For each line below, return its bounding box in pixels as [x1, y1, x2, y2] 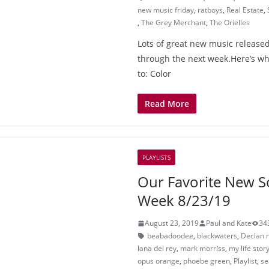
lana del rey [138, 243, 177, 253]
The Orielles [210, 17, 250, 28]
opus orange [138, 256, 180, 266]
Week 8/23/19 [138, 190, 231, 210]
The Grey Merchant [141, 17, 206, 28]
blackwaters [197, 231, 237, 241]
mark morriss [180, 243, 225, 253]
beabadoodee [147, 231, 193, 241]
